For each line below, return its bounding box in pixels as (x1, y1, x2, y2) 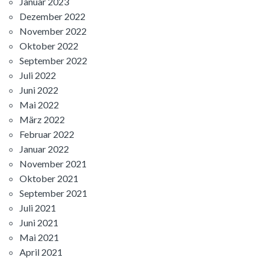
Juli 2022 (19, 70, 56, 81)
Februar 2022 (19, 128, 74, 140)
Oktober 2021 (19, 173, 78, 184)
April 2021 (19, 246, 62, 258)
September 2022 (19, 55, 87, 67)
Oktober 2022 (19, 40, 78, 52)
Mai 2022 (19, 99, 59, 111)
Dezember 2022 (19, 11, 85, 22)
